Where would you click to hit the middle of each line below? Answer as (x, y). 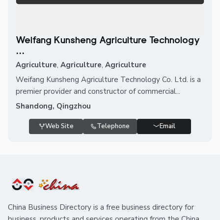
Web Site (59, 126)
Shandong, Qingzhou (53, 106)
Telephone (113, 126)
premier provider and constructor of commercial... (98, 91)
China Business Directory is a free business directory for (101, 207)
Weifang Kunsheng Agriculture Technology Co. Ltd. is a (108, 80)
